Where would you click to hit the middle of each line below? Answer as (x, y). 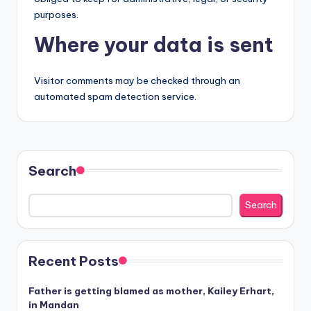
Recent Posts (74, 261)
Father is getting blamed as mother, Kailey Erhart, (151, 291)
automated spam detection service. (115, 96)
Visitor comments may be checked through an (137, 81)
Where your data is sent (154, 45)
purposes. (56, 15)
